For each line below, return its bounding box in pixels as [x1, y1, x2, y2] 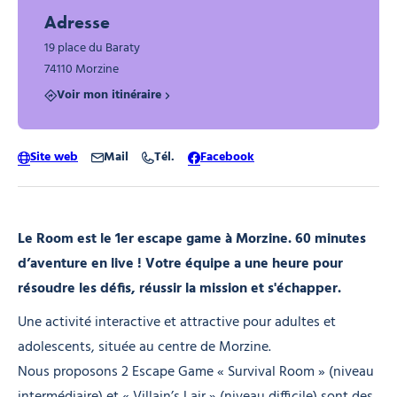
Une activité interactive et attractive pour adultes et [18, 310, 336, 334]
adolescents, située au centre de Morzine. [18, 335, 271, 359]
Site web [30, 146, 78, 167]
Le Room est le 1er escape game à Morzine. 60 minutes [18, 227, 366, 251]
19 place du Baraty [44, 38, 140, 59]
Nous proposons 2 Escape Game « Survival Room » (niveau [18, 360, 374, 384]
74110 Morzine [44, 59, 119, 81]
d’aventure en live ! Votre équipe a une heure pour [18, 252, 343, 276]
